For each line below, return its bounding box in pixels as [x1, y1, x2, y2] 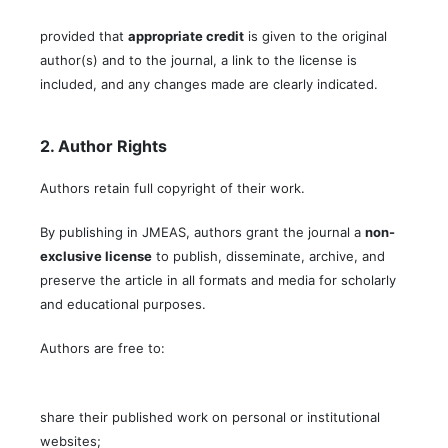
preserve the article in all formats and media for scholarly [40, 272, 396, 289]
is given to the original [244, 28, 387, 45]
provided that [40, 28, 128, 45]
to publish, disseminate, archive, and [152, 248, 385, 265]
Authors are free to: [40, 340, 165, 357]
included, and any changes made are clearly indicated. [40, 76, 378, 93]
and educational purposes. [40, 296, 206, 313]
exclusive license [40, 248, 152, 265]
